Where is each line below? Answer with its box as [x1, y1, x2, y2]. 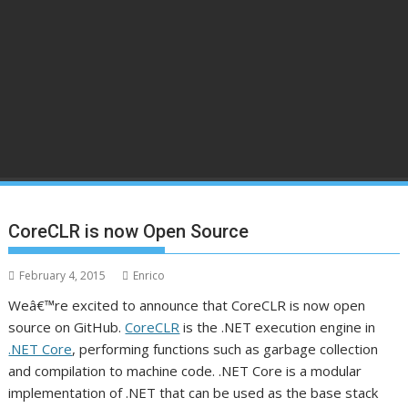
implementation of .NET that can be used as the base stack [8, 383, 379, 402]
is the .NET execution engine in [179, 318, 376, 336]
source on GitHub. [8, 318, 126, 336]
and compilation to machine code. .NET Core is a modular [8, 362, 362, 380]
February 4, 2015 [19, 268, 107, 283]
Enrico [133, 268, 166, 283]
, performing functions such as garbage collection [72, 340, 379, 358]
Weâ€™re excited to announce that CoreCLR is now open [8, 296, 366, 314]
